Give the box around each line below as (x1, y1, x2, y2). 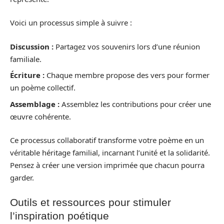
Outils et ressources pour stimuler (10, 196, 171, 208)
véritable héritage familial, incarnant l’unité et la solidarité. (10, 147, 210, 157)
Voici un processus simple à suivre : (10, 17, 132, 27)
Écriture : (10, 70, 44, 80)
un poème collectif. (10, 82, 75, 92)
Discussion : (10, 41, 53, 51)
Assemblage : (10, 98, 59, 109)
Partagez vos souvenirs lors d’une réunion (53, 41, 200, 51)
